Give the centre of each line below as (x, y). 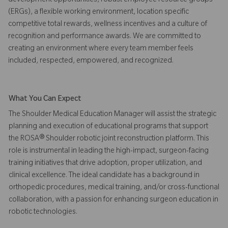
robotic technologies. (43, 212)
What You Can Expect (45, 99)
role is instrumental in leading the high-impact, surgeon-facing (109, 151)
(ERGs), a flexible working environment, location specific (98, 12)
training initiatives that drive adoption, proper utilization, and (105, 164)
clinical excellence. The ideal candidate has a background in (104, 176)
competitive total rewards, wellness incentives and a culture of (108, 25)
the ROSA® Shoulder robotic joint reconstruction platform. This (109, 139)
